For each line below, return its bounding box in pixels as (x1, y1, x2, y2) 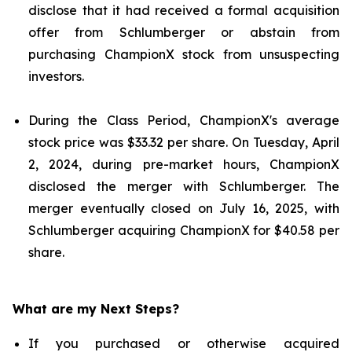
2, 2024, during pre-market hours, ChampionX (28, 156, 339, 172)
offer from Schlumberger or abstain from (28, 24, 339, 40)
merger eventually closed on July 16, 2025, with (28, 200, 339, 216)
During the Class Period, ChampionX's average (28, 112, 339, 128)
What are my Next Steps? (13, 301, 179, 317)
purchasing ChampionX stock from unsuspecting (28, 46, 339, 62)
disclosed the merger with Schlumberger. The (28, 178, 339, 194)
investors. (28, 68, 84, 84)
